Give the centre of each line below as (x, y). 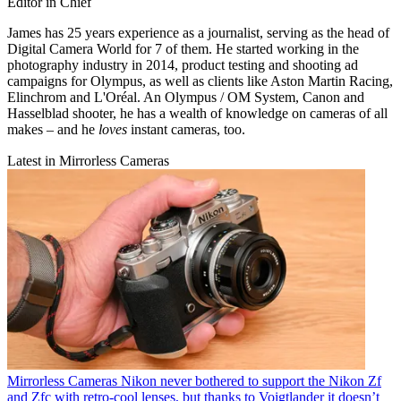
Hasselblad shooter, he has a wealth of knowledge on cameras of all (197, 113)
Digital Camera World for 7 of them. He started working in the (183, 48)
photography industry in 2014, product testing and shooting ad (183, 64)
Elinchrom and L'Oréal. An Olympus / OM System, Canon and (186, 97)
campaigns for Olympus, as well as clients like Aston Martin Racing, (200, 81)
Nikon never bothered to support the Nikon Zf (251, 381)
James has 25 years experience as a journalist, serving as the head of (198, 32)
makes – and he (53, 129)
